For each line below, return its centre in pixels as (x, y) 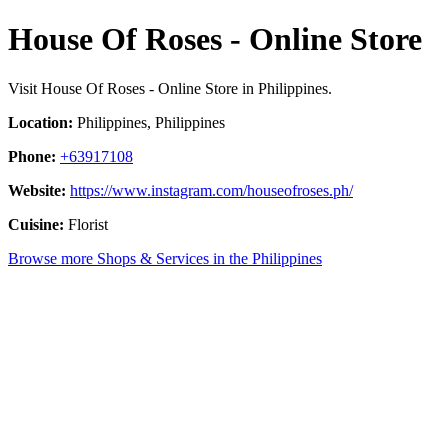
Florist (86, 224)
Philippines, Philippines (149, 122)
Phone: (32, 156)
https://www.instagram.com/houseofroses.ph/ (211, 190)
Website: (37, 190)
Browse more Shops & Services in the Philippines (165, 258)
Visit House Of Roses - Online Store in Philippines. (170, 88)
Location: (40, 122)
